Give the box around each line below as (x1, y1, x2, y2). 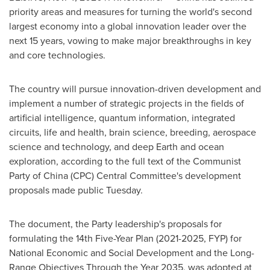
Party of (9, 169, 43, 182)
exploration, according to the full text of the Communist (9, 154, 241, 168)
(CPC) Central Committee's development (68, 169, 241, 182)
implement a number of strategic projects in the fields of (9, 96, 244, 110)
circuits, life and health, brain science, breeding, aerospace (9, 125, 256, 139)
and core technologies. (9, 48, 105, 61)
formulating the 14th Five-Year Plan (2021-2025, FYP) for (9, 231, 242, 245)
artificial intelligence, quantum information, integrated (9, 111, 235, 124)
